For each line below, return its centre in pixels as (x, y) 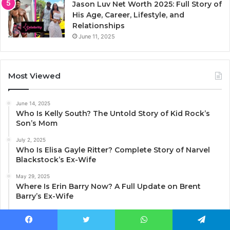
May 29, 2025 (33, 176)
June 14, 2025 (33, 103)
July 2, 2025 (31, 140)
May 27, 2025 (33, 213)
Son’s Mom (37, 123)
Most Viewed (34, 76)
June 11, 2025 (97, 37)
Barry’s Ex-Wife (45, 196)
